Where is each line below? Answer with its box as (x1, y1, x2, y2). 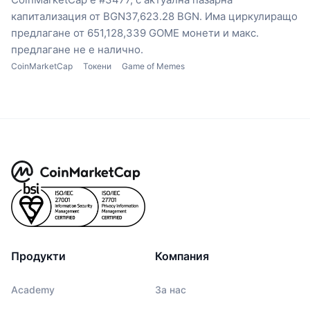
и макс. (223, 26, 259, 40)
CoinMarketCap (11, 61, 73, 72)
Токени (83, 61, 111, 72)
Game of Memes (122, 61, 185, 72)
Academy (11, 284, 55, 296)
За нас (155, 284, 186, 296)
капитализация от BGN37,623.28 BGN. (11, 10, 202, 24)
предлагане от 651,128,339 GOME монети (11, 26, 220, 40)
